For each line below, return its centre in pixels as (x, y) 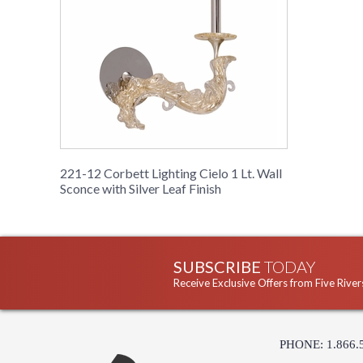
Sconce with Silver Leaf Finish (141, 189)
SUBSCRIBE (219, 267)
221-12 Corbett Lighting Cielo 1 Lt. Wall (171, 173)
